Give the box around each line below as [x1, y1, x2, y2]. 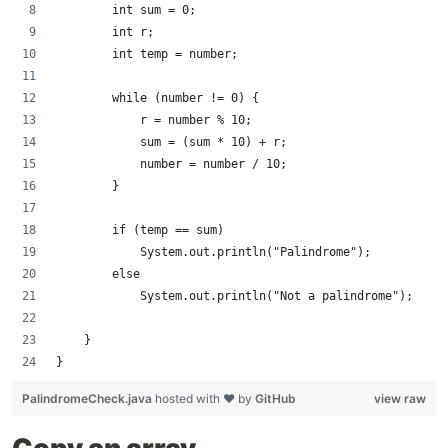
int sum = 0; [56, 3, 196, 17]
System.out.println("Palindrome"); [56, 245, 371, 259]
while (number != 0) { [56, 91, 259, 105]
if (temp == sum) [56, 223, 224, 237]
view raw [374, 391, 426, 406]
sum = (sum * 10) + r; [56, 135, 287, 149]
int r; [56, 25, 154, 39]
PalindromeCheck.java [22, 391, 155, 406]
